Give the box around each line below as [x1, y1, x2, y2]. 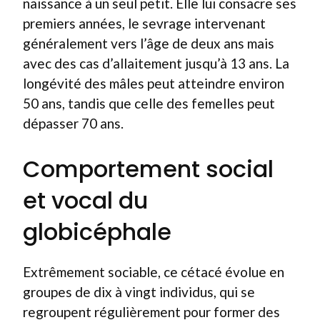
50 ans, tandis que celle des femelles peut [23, 94, 275, 111]
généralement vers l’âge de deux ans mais [23, 34, 274, 51]
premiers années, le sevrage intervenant [23, 14, 266, 31]
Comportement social [23, 153, 274, 185]
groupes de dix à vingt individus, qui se [23, 284, 255, 300]
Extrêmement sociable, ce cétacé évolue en [23, 264, 284, 280]
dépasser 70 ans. [23, 114, 124, 131]
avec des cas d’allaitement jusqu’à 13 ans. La [23, 54, 289, 71]
